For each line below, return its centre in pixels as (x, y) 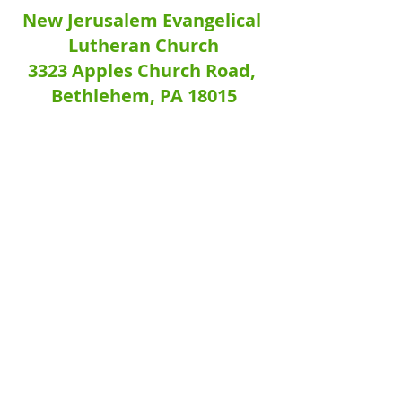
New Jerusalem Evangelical (144, 20)
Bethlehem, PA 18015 (144, 95)
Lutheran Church (144, 45)
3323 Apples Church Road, (144, 70)
